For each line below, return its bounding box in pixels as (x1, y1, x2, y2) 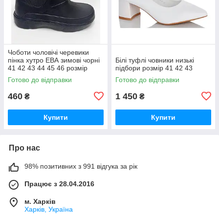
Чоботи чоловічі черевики (8, 48, 89, 56)
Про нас (9, 143, 40, 152)
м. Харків (24, 197, 56, 205)
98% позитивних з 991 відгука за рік (24, 162, 137, 170)
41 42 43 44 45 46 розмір (8, 64, 88, 72)
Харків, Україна (24, 205, 73, 213)
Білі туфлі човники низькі (115, 56, 194, 64)
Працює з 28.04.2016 (24, 179, 94, 188)
